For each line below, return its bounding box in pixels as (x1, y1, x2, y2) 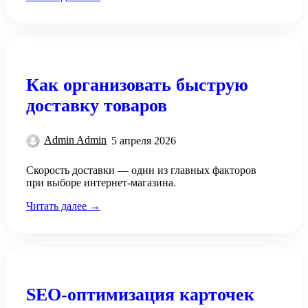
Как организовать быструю (26, 75, 248, 96)
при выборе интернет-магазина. (26, 176, 176, 188)
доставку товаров (26, 96, 167, 116)
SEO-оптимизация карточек (26, 285, 254, 305)
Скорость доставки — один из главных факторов (26, 164, 256, 176)
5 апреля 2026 (111, 134, 176, 146)
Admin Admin (44, 134, 107, 146)
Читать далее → (26, 199, 100, 212)
